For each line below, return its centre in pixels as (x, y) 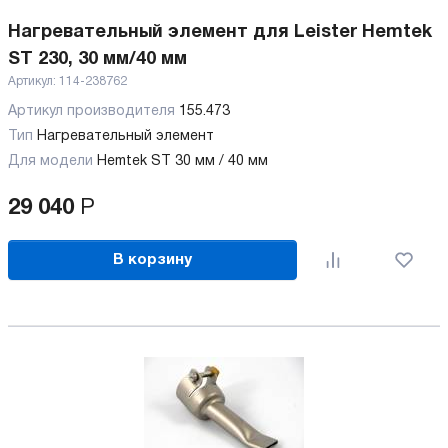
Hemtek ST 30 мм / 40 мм (184, 161)
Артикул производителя (93, 111)
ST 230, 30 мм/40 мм (97, 59)
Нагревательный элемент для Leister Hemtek (220, 32)
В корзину (153, 259)
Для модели (50, 161)
